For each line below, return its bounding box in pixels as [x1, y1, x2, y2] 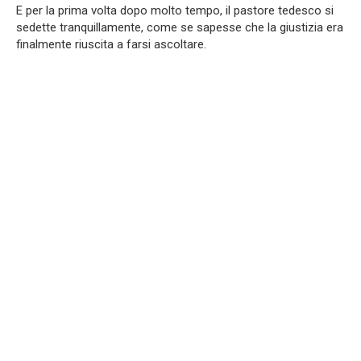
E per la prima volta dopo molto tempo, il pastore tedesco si [16, 2, 334, 18]
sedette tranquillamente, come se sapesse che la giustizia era [16, 19, 343, 35]
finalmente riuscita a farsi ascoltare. [16, 36, 206, 52]
